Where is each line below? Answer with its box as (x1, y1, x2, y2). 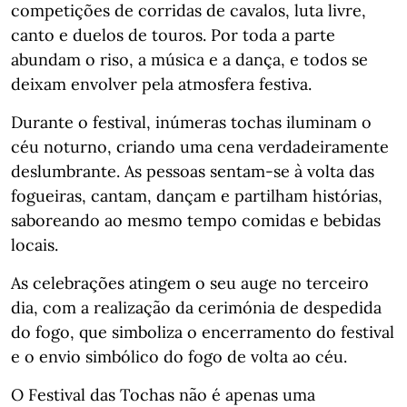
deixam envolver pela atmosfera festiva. (11, 74, 312, 94)
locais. (11, 234, 58, 255)
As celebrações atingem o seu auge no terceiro (11, 273, 369, 293)
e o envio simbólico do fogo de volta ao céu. (11, 346, 347, 367)
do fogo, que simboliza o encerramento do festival (11, 322, 394, 342)
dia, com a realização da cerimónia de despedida (11, 297, 382, 318)
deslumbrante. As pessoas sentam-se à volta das (11, 161, 374, 182)
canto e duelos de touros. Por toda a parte (11, 25, 335, 45)
